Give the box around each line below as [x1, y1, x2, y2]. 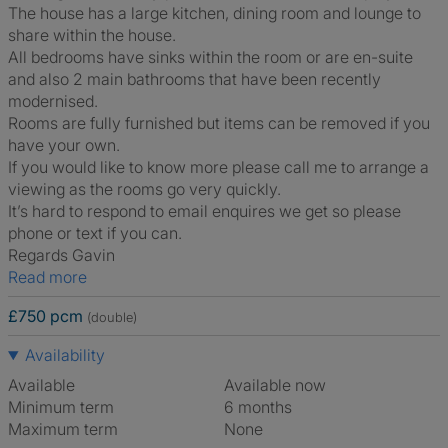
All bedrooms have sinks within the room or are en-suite [8, 47, 413, 67]
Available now [234, 375, 326, 395]
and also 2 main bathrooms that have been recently [8, 69, 381, 89]
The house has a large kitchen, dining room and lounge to [8, 3, 421, 23]
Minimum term [8, 397, 114, 417]
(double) [87, 309, 137, 325]
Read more [18, 267, 87, 287]
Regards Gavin [8, 245, 115, 265]
